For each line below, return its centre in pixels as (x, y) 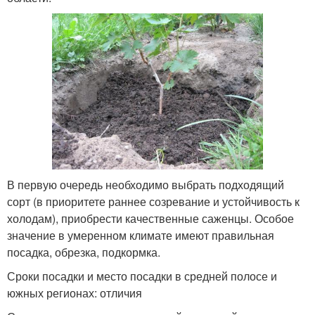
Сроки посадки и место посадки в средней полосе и (142, 276)
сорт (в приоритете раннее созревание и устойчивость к (153, 201)
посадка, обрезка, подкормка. (84, 252)
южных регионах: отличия (75, 293)
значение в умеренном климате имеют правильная (141, 235)
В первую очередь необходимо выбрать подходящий (146, 185)
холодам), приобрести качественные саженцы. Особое (150, 218)
